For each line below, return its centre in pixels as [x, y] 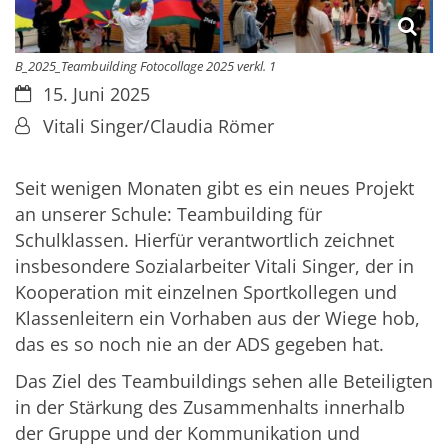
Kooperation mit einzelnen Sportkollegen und [206, 292]
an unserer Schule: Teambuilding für [168, 214]
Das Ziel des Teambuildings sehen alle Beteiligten [224, 381]
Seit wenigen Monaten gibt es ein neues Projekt [214, 188]
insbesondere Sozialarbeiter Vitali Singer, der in [214, 266]
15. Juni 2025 [96, 93]
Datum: [45, 92]
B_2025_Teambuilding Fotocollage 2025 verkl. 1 [145, 65]
